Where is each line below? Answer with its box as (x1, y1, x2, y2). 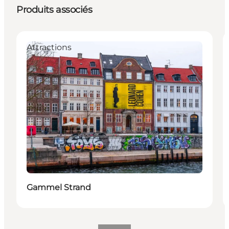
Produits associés (16, 4, 93, 15)
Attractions (27, 42, 72, 52)
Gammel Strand (27, 182, 91, 192)
